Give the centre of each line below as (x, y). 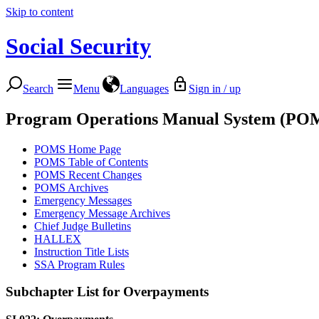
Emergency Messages (83, 200)
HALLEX (58, 239)
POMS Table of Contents (91, 162)
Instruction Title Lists (82, 251)
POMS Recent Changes (88, 174)
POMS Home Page (78, 149)
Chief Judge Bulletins (83, 226)
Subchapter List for (64, 292)
